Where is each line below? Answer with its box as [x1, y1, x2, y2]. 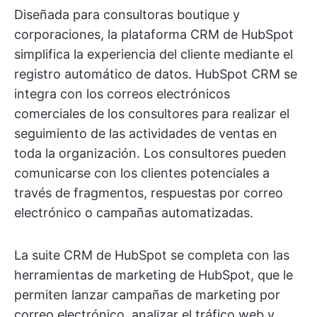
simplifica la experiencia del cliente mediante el [14, 47, 293, 62]
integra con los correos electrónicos [14, 86, 230, 102]
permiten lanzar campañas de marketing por [14, 287, 280, 303]
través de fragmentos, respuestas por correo [14, 185, 283, 201]
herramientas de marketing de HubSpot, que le [14, 267, 293, 283]
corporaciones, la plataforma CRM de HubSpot [14, 27, 294, 42]
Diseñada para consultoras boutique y [14, 7, 240, 23]
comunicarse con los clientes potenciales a [14, 166, 270, 181]
